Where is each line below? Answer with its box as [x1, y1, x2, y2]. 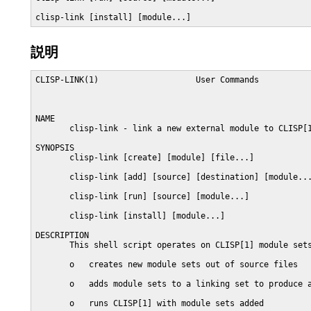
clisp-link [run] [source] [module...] [35, 192, 249, 201]
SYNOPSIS [35, 143, 74, 153]
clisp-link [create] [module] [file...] [35, 153, 254, 162]
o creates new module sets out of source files [35, 260, 298, 269]
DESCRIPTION [35, 230, 89, 240]
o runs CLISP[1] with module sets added [35, 299, 264, 308]
